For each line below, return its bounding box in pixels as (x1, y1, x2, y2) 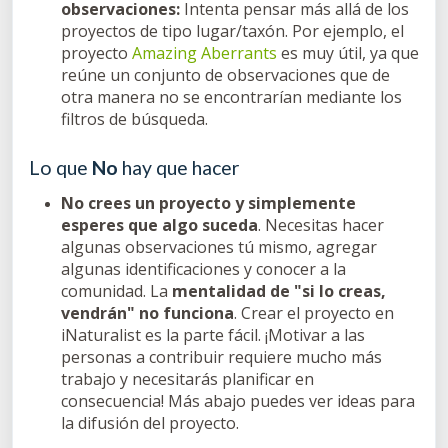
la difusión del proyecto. (61, 411, 239, 434)
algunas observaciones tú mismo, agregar (61, 235, 377, 258)
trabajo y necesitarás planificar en (61, 367, 314, 390)
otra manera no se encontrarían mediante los (61, 85, 402, 108)
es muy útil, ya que (277, 41, 419, 64)
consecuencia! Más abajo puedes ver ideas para (61, 389, 415, 412)
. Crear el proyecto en (234, 301, 394, 324)
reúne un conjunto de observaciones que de (61, 63, 390, 86)
